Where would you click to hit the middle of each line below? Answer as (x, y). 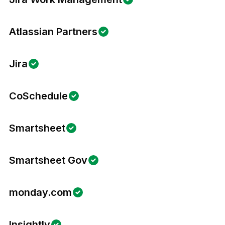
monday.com (40, 192)
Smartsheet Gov (48, 160)
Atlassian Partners (53, 32)
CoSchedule (38, 96)
